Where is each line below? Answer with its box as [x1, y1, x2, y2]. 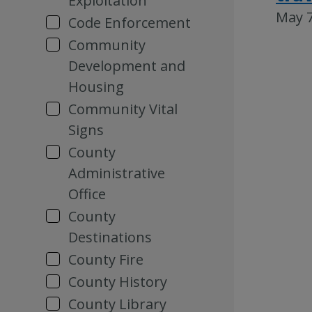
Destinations [68, 228, 152, 247]
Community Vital [68, 100, 178, 118]
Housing [68, 77, 124, 96]
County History [68, 272, 167, 291]
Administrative [68, 164, 165, 182]
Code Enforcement [68, 13, 191, 32]
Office [68, 185, 106, 203]
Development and [68, 56, 185, 75]
